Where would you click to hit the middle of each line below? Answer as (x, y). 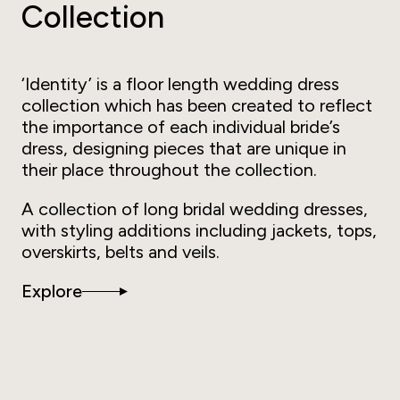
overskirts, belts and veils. (121, 252)
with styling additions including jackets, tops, (199, 231)
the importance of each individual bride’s (181, 127)
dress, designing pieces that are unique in (184, 149)
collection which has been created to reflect (197, 106)
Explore (52, 292)
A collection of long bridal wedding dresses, (195, 209)
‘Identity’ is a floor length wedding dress (180, 84)
